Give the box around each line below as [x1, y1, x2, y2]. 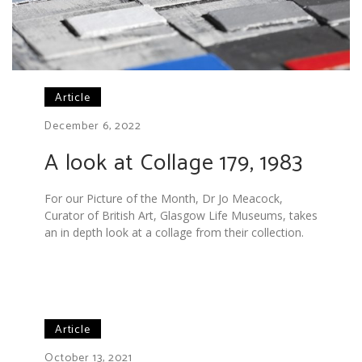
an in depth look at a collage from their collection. [44, 224, 304, 240]
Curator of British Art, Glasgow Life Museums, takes [44, 207, 318, 223]
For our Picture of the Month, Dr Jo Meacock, [44, 190, 283, 206]
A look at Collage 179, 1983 [44, 144, 303, 182]
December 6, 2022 [44, 116, 141, 136]
